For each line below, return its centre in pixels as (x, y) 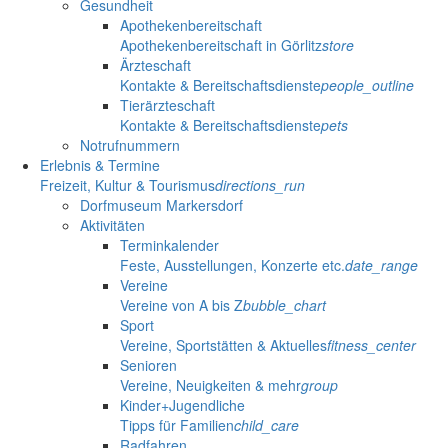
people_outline (367, 84)
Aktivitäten (112, 224)
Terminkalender (169, 244)
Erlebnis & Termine (100, 164)
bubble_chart (284, 304)
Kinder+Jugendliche (182, 404)
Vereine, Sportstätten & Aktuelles (223, 344)
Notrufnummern (130, 144)
